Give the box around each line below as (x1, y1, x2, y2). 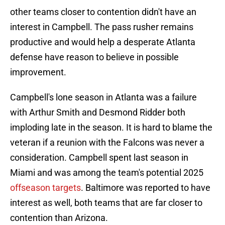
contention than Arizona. (10, 212, 108, 223)
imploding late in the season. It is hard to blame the (10, 122, 212, 133)
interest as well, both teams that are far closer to (10, 197, 202, 208)
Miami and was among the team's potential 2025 (10, 167, 203, 178)
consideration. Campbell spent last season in (10, 152, 188, 163)
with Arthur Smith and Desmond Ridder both (10, 107, 185, 118)
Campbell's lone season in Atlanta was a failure (10, 92, 197, 103)
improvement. (10, 67, 66, 78)
